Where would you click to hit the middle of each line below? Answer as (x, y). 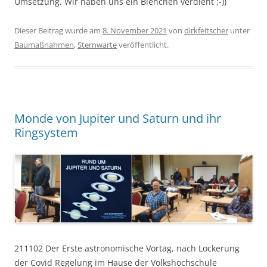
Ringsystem (46, 132)
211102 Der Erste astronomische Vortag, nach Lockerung (127, 249)
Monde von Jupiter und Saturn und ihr (118, 118)
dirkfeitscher (206, 30)
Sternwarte (97, 44)
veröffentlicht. (143, 44)
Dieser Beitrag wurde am (58, 30)
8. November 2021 (135, 30)
